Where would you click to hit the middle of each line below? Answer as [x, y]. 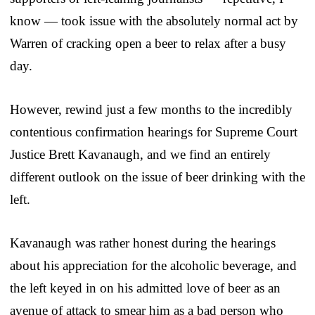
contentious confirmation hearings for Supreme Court [154, 131]
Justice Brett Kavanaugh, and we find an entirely [140, 154]
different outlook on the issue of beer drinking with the [157, 176]
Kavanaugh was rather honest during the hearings [143, 243]
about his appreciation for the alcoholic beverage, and [153, 265]
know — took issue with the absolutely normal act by [154, 20]
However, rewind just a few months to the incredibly [151, 109]
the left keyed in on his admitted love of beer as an [145, 288]
